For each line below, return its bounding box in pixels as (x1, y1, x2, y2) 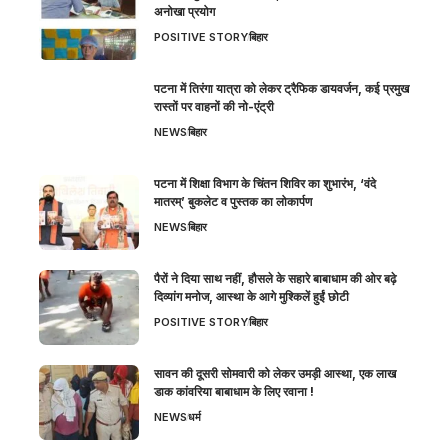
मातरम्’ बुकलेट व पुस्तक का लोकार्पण (154, 194, 312, 210)
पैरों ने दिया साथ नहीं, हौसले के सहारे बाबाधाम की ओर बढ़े (154, 271, 396, 287)
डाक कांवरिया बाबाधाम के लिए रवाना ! (154, 384, 314, 400)
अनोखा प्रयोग (154, 4, 215, 20)
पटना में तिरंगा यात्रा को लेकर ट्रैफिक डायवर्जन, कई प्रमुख (154, 81, 409, 97)
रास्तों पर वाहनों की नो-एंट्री (154, 99, 274, 115)
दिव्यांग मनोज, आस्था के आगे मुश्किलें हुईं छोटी (154, 289, 349, 305)
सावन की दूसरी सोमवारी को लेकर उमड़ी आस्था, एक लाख (154, 366, 396, 382)
